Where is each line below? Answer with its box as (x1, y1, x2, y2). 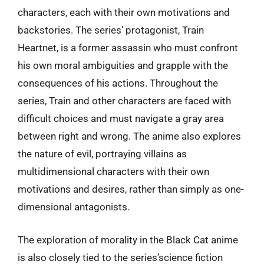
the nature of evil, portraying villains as (18, 148, 187, 160)
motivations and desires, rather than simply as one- (18, 183, 244, 195)
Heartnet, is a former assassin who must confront (18, 42, 238, 54)
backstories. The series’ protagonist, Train (18, 24, 204, 36)
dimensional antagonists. (18, 201, 130, 213)
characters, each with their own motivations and (18, 6, 230, 18)
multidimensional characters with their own (18, 166, 209, 177)
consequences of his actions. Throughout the (18, 77, 218, 89)
